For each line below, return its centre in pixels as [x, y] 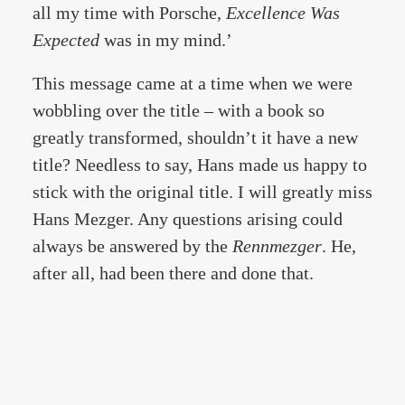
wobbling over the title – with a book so [179, 110]
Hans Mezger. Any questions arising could [188, 219]
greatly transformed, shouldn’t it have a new [195, 137]
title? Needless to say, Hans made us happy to [200, 165]
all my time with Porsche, [129, 13]
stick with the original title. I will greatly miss [202, 192]
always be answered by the [132, 246]
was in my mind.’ [166, 40]
